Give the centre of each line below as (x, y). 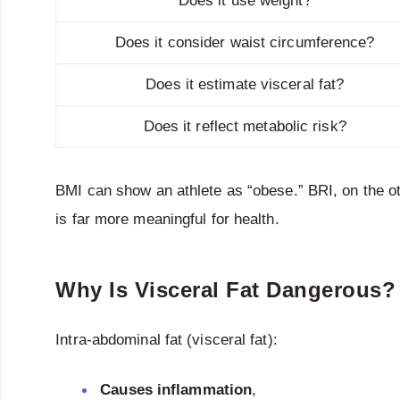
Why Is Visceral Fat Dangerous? (226, 289)
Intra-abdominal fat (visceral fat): (167, 340)
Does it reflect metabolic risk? (245, 127)
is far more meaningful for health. (167, 220)
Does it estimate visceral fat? (245, 85)
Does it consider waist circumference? (245, 43)
